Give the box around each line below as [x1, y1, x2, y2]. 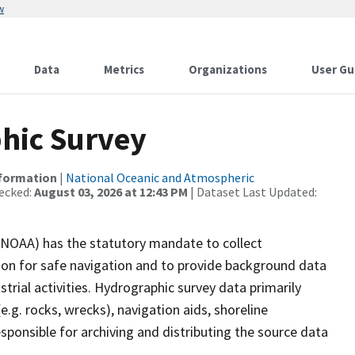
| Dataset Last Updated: [188, 184, 317, 200]
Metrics [104, 62, 144, 77]
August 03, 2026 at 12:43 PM [34, 184, 188, 200]
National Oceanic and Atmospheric [66, 170, 254, 185]
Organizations [189, 62, 267, 77]
